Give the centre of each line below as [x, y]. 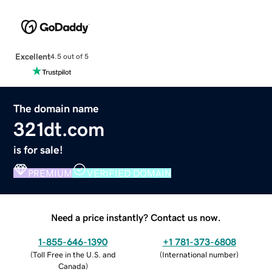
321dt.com [59, 129]
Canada [72, 266]
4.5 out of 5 [69, 57]
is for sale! [39, 150]
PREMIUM [50, 173]
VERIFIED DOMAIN [129, 173]
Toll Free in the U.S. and [74, 254]
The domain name [56, 108]
